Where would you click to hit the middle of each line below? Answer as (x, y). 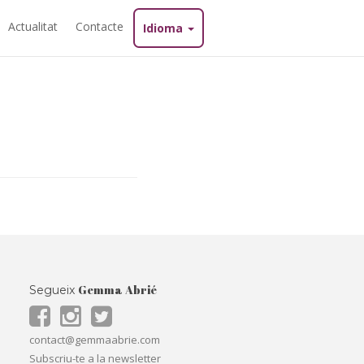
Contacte (100, 26)
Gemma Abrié (117, 290)
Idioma (165, 28)
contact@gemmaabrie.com (95, 340)
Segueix (54, 290)
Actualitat (33, 26)
